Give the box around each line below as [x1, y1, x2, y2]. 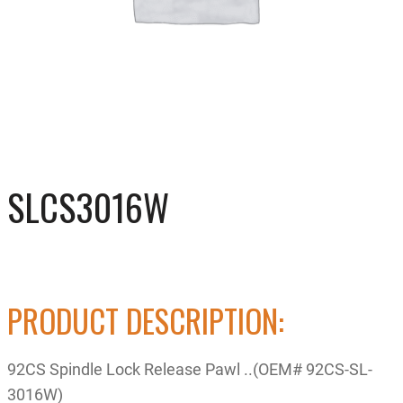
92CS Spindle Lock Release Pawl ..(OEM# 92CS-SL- [7, 357, 372, 380]
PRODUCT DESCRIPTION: [7, 296, 284, 344]
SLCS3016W [7, 180, 169, 234]
